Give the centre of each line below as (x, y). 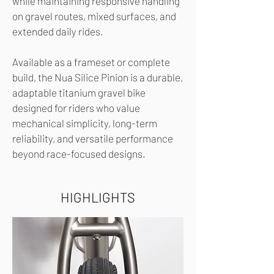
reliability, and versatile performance (93, 139)
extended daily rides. (58, 31)
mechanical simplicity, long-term (85, 123)
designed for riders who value (76, 108)
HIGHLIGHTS (98, 197)
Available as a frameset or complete (91, 62)
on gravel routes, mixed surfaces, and (94, 16)
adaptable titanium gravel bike (79, 93)
